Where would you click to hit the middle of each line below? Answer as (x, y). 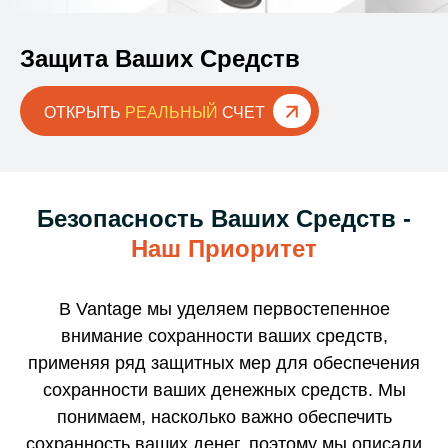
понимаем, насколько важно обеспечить (224, 417)
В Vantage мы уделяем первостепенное (224, 309)
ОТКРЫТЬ (84, 113)
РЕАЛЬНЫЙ (171, 113)
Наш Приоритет (224, 249)
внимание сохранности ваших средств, (224, 336)
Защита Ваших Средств (160, 59)
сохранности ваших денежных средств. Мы (224, 390)
